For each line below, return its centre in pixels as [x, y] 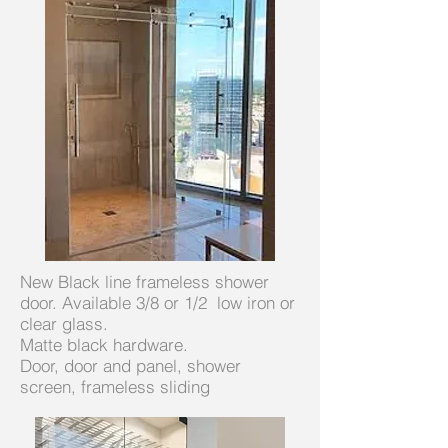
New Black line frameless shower [144, 281]
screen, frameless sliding [117, 386]
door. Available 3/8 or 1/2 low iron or [157, 302]
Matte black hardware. [104, 344]
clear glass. [64, 323]
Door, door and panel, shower [130, 365]
